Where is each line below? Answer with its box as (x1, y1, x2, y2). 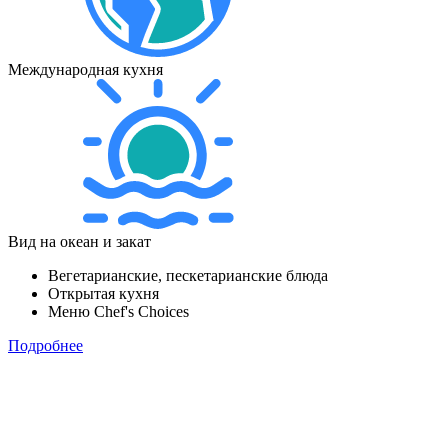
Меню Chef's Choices (48, 302, 189, 320)
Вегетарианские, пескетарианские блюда (48, 266, 328, 284)
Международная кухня (8, 60, 163, 78)
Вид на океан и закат (8, 232, 151, 250)
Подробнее (8, 336, 83, 354)
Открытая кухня (48, 284, 159, 302)
